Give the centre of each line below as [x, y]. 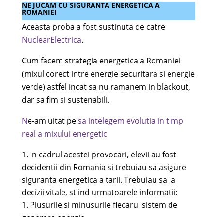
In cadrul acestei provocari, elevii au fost [103, 155]
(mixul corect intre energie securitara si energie [108, 74]
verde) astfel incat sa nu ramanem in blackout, [106, 87]
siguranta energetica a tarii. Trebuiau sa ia [98, 180]
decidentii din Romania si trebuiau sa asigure [104, 167]
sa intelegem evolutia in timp [130, 121]
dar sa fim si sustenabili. [65, 100]
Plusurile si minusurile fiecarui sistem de [103, 205]
